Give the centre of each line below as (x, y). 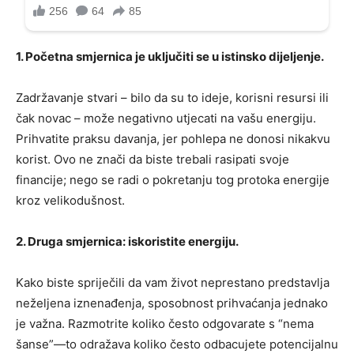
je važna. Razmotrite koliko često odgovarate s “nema (165, 324)
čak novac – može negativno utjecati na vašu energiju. (166, 119)
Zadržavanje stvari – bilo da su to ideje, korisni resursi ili (172, 98)
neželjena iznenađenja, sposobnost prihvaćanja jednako (172, 303)
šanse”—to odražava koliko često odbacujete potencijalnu (177, 345)
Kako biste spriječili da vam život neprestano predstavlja (173, 283)
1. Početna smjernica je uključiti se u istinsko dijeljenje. (170, 57)
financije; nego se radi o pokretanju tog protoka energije (173, 180)
